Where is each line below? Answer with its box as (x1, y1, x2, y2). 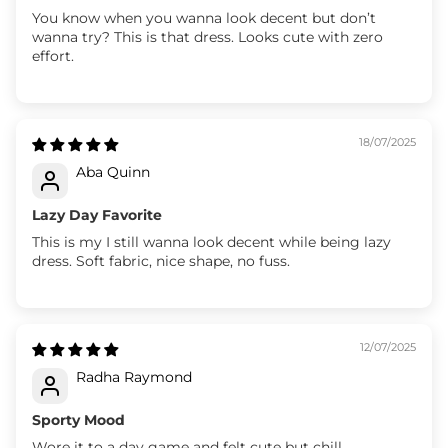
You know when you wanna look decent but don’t (32, 8, 376, 27)
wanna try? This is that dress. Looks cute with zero (32, 27, 383, 46)
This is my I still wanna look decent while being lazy (32, 232, 391, 251)
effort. (32, 46, 74, 65)
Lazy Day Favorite (32, 205, 162, 224)
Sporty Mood (32, 410, 125, 429)
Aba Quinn (76, 162, 150, 181)
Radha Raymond (76, 367, 192, 386)
